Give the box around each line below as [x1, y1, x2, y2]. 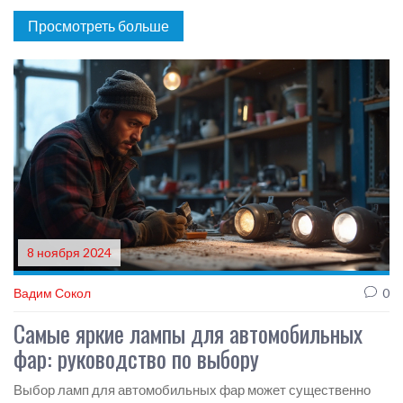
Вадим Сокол [13, 284, 91, 300]
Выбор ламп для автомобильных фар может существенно [13, 381, 371, 398]
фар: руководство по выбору [13, 340, 259, 376]
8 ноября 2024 [27, 244, 112, 260]
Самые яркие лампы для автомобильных [13, 315, 363, 351]
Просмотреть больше [28, 16, 169, 34]
